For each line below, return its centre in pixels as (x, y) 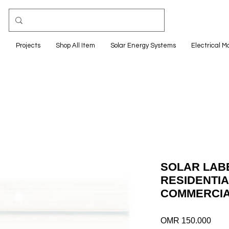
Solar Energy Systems (143, 45)
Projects (28, 45)
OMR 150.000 (186, 221)
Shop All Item (75, 45)
